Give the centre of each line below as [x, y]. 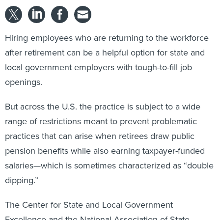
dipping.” [22, 180]
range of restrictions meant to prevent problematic [101, 121]
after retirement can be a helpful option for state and [105, 52]
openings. [24, 82]
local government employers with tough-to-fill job [98, 67]
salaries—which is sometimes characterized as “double [109, 165]
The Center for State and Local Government [89, 205]
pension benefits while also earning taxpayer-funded [105, 151]
